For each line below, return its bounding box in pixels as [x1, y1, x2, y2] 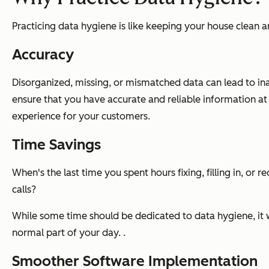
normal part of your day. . [12, 226, 125, 238]
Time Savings [12, 135, 101, 153]
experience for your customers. [12, 110, 150, 122]
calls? [12, 183, 36, 195]
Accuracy [12, 45, 74, 63]
